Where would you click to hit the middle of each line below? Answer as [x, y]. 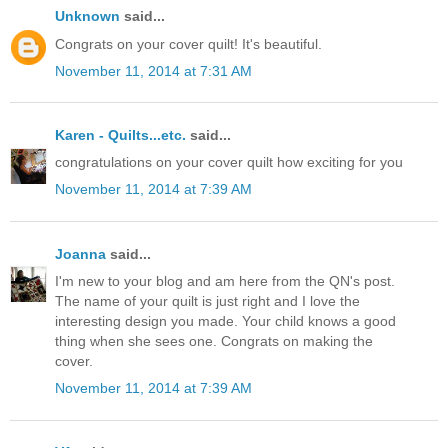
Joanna [80, 253]
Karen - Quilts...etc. [120, 135]
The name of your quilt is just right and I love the [207, 300]
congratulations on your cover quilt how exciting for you [229, 162]
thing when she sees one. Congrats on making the [214, 340]
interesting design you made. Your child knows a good [225, 320]
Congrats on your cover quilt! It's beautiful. [188, 43]
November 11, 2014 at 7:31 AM [153, 70]
